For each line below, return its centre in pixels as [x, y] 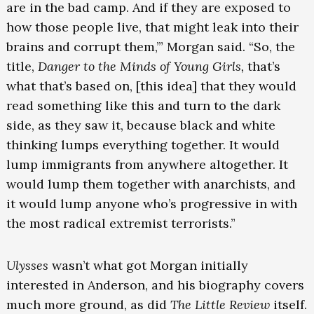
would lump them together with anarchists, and [151, 184]
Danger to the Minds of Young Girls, [142, 67]
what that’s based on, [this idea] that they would [151, 86]
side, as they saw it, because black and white [141, 125]
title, [22, 67]
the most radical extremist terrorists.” [121, 224]
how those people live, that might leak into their [152, 27]
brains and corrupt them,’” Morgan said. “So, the [150, 47]
